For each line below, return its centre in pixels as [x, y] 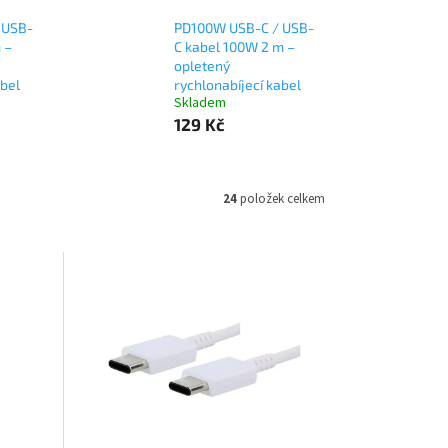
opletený [201, 66]
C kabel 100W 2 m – [234, 47]
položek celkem [281, 198]
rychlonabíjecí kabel [237, 85]
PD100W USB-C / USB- [243, 28]
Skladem [199, 103]
